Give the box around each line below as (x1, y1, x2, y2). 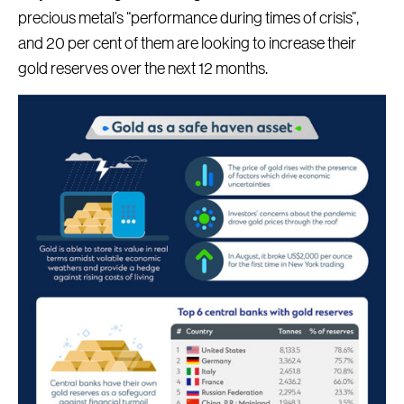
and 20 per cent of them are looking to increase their (18, 35, 356, 52)
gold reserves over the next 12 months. (18, 60, 268, 78)
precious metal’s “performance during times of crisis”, (18, 10, 359, 27)
